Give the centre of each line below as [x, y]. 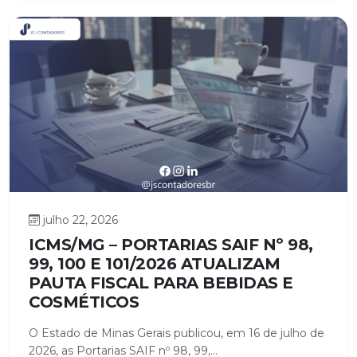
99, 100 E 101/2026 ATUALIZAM [154, 263]
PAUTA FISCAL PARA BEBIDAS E [161, 282]
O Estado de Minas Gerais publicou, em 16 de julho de [177, 333]
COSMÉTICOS [84, 302]
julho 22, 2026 [80, 220]
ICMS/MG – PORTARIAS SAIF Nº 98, [171, 244]
